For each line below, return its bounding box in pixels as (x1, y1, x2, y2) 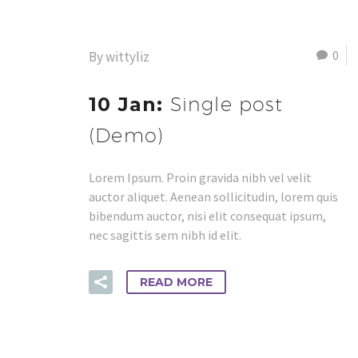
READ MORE (140, 275, 213, 290)
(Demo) (89, 124, 165, 147)
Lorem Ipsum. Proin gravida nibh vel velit (89, 169, 312, 186)
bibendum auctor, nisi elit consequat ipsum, (89, 208, 326, 225)
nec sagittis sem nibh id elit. (89, 227, 241, 244)
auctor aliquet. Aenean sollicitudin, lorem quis (89, 189, 338, 205)
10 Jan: (89, 93, 170, 117)
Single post (169, 93, 283, 116)
